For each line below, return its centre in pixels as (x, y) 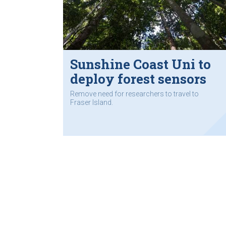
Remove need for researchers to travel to (134, 94)
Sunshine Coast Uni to (140, 64)
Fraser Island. (92, 102)
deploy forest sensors (138, 79)
